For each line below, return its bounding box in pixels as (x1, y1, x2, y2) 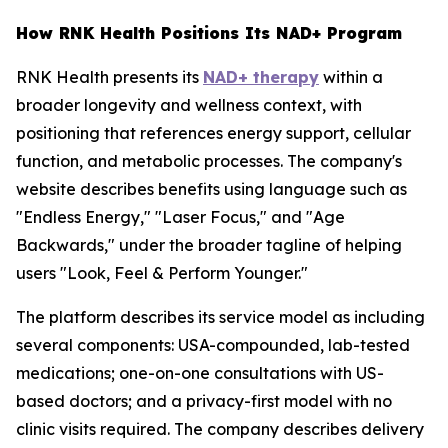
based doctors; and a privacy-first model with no (16, 391, 392, 411)
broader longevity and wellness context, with (16, 95, 362, 115)
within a (319, 67, 383, 87)
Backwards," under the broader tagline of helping (16, 235, 402, 255)
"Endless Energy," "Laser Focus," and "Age (16, 207, 345, 227)
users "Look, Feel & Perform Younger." (16, 263, 308, 283)
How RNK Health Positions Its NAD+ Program (16, 23, 402, 43)
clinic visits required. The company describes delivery (16, 419, 424, 439)
